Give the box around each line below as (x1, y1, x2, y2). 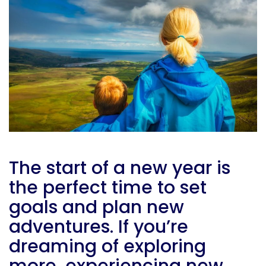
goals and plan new (9, 195, 184, 220)
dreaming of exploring (9, 234, 206, 259)
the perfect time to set (9, 175, 207, 201)
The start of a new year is (9, 156, 230, 181)
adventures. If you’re (9, 214, 188, 240)
